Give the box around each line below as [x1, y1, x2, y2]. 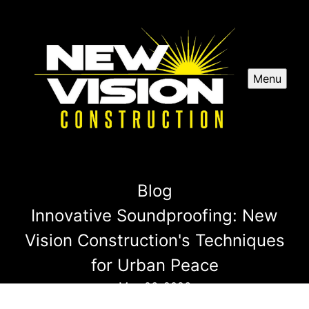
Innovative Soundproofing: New [31, 206, 278, 226]
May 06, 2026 [118, 279, 191, 294]
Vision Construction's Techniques [24, 230, 285, 251]
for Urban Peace [90, 255, 219, 276]
